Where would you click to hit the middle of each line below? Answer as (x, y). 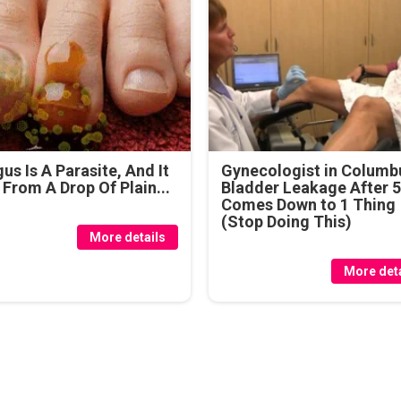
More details (128, 237)
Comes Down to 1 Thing (309, 204)
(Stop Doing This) (287, 221)
